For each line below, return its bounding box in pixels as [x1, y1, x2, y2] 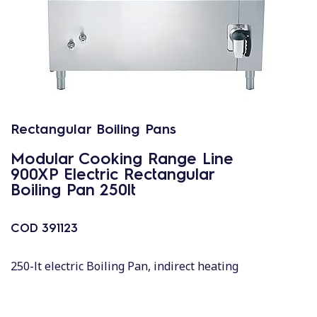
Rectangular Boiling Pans [11, 119, 176, 137]
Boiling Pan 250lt [11, 178, 136, 199]
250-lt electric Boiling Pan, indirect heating [11, 258, 238, 274]
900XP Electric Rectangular [11, 163, 214, 183]
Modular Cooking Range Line [11, 147, 234, 168]
